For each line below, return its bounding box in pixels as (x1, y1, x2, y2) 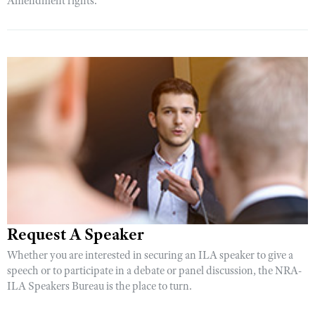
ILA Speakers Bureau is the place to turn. (7, 278, 192, 293)
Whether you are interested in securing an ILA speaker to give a (7, 247, 293, 262)
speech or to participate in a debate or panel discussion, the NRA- (7, 263, 302, 278)
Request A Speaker (7, 223, 144, 245)
